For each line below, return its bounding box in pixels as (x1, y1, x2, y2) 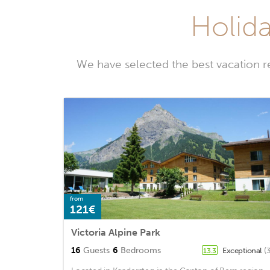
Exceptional (222, 246, 263, 256)
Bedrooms (121, 245, 161, 256)
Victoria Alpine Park (71, 227, 160, 239)
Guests (83, 245, 110, 256)
